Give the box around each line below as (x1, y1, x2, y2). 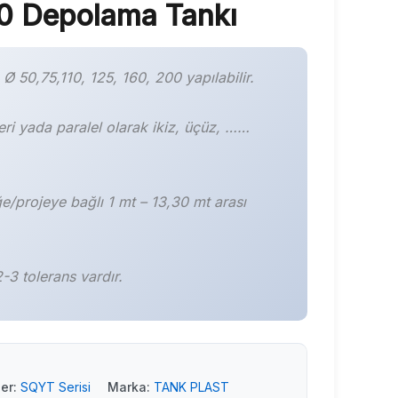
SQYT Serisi (20, 379, 91, 395)
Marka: (107, 379, 154, 395)
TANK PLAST (153, 379, 229, 395)
